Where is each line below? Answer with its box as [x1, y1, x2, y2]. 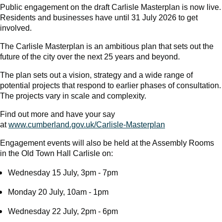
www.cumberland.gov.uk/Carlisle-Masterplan [8, 120, 165, 129]
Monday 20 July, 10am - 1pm [8, 187, 109, 196]
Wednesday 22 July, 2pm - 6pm [8, 207, 118, 216]
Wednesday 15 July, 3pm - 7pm [8, 168, 118, 177]
